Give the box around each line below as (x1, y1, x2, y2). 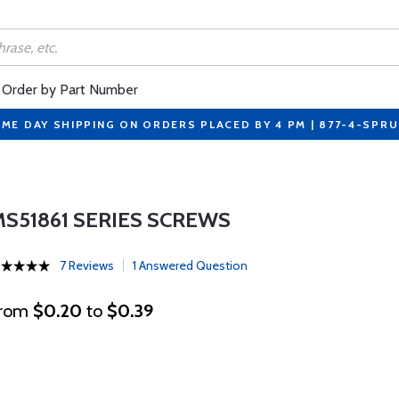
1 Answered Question (133, 257, 248, 273)
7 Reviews (60, 257, 115, 273)
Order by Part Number (2, 81, 138, 98)
